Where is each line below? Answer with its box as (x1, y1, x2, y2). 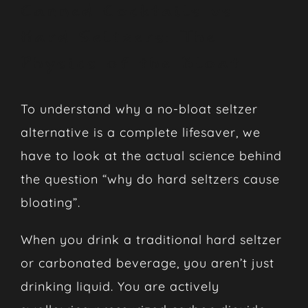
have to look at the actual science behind (20, 147, 282, 164)
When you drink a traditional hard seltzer (20, 231, 282, 247)
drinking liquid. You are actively (20, 278, 219, 294)
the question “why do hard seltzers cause (20, 170, 280, 187)
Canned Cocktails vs (20, 2, 233, 20)
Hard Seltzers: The (20, 28, 217, 46)
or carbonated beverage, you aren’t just (20, 254, 274, 271)
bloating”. (20, 194, 80, 210)
